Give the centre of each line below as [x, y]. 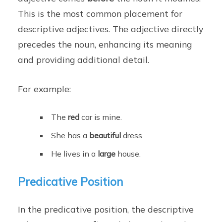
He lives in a [75, 154]
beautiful [105, 136]
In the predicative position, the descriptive [106, 209]
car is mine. [101, 117]
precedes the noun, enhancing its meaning [105, 44]
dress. [133, 136]
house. [128, 154]
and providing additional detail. [84, 60]
